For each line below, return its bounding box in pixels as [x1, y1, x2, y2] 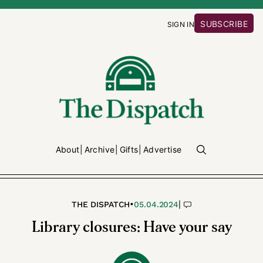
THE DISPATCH [72, 200, 130, 209]
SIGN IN [167, 20, 195, 29]
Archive [84, 144, 115, 154]
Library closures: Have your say [31, 220, 232, 235]
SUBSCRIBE [200, 19, 248, 29]
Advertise [143, 144, 182, 154]
